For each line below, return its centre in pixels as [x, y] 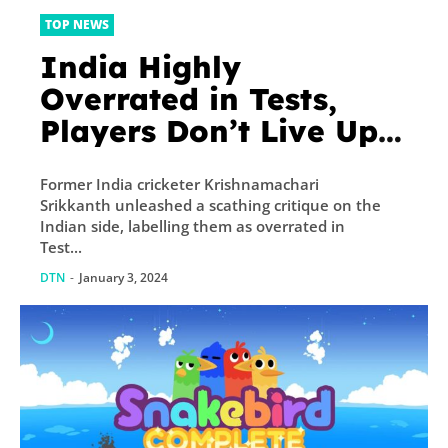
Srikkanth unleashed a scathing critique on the [210, 205]
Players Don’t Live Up [209, 131]
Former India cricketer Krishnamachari [179, 184]
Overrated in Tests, [188, 99]
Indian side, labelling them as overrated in [192, 226]
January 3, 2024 [123, 278]
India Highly [140, 67]
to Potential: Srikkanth [218, 163]
